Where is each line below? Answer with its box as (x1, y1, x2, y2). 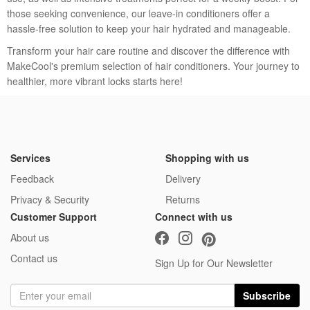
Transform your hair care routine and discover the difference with (7, 44, 290, 58)
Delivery (165, 172, 201, 186)
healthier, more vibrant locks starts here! (7, 74, 183, 89)
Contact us (10, 251, 57, 266)
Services (10, 151, 51, 165)
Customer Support (10, 210, 97, 224)
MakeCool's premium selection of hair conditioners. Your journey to (7, 59, 300, 73)
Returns (165, 192, 200, 207)
